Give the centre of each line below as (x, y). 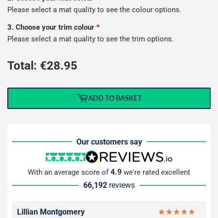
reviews (122, 185)
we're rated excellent (156, 173)
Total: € (27, 65)
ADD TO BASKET (115, 98)
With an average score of (69, 173)
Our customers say (109, 142)
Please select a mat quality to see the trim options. (91, 39)
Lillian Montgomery (51, 212)
